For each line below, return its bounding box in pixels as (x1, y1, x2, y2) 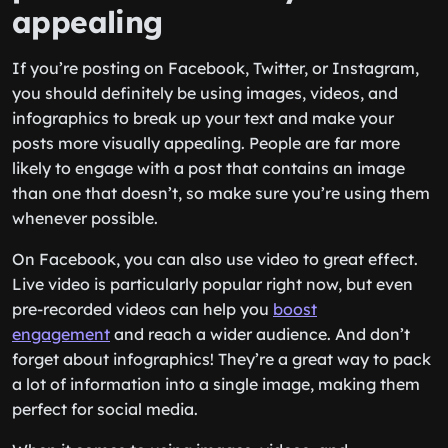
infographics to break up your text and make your (12, 108, 394, 128)
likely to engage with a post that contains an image (12, 158, 405, 178)
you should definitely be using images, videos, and (12, 83, 398, 103)
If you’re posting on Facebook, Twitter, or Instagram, (12, 58, 419, 78)
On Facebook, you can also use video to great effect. (12, 249, 418, 269)
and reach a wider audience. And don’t (110, 324, 410, 344)
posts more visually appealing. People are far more (12, 133, 400, 153)
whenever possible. (12, 208, 158, 228)
